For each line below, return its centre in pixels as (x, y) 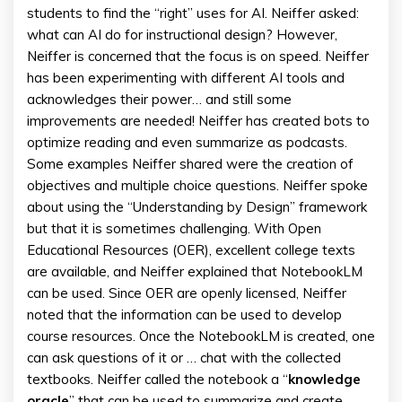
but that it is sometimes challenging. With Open (174, 228)
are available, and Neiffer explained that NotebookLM (195, 271)
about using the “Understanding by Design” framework (197, 207)
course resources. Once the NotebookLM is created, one (201, 336)
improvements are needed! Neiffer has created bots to (198, 121)
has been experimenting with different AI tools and (186, 78)
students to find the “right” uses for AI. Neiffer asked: (193, 13)
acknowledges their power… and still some (159, 99)
